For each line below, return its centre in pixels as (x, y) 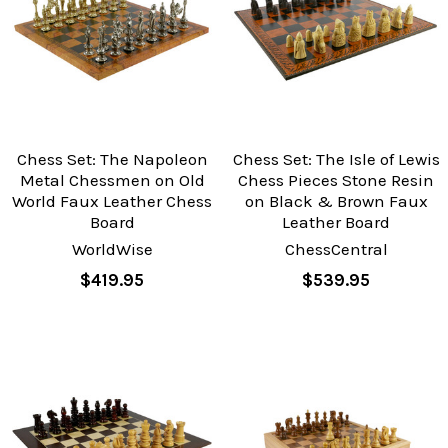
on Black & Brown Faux (336, 201)
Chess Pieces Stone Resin (336, 180)
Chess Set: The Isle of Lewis (336, 159)
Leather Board (336, 222)
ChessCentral (336, 249)
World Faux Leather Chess (112, 201)
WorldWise (112, 249)
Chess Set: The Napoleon (112, 159)
